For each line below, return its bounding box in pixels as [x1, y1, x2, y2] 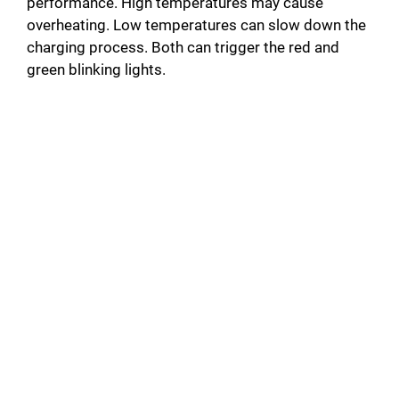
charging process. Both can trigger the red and [27, 37, 339, 56]
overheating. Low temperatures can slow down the [27, 15, 366, 34]
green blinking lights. [27, 60, 166, 78]
